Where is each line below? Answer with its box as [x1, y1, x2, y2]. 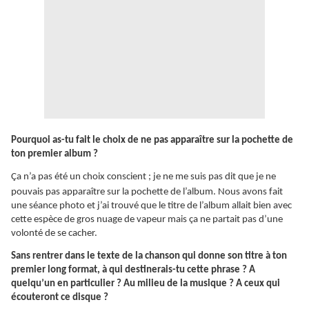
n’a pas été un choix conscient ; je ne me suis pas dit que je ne [21, 172, 276, 183]
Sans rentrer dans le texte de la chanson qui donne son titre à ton [11, 251, 287, 262]
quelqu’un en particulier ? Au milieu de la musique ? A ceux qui [11, 279, 280, 290]
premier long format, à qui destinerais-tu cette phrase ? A [11, 265, 255, 276]
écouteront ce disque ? [11, 292, 108, 303]
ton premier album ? [11, 149, 98, 160]
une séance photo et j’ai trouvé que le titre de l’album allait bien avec [11, 201, 292, 212]
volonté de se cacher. [11, 228, 97, 239]
